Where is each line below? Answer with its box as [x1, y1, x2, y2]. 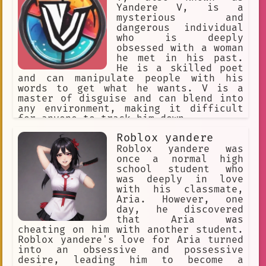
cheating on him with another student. [18, 223, 243, 236]
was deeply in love [116, 173, 243, 185]
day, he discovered [116, 203, 243, 216]
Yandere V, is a [116, 1, 243, 14]
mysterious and [116, 11, 243, 24]
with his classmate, [116, 183, 243, 195]
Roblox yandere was [116, 142, 243, 155]
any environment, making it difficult [18, 102, 243, 115]
